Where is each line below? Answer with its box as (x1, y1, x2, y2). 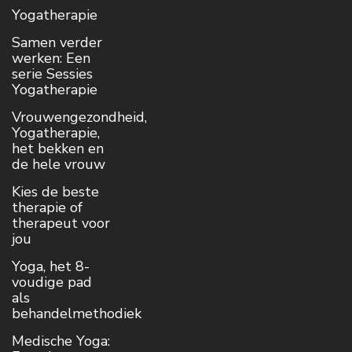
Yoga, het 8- (12, 257, 90, 277)
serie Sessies (12, 64, 93, 84)
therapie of (12, 198, 82, 218)
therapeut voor (12, 214, 110, 233)
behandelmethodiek (12, 304, 141, 324)
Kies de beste (12, 182, 99, 202)
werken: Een (12, 49, 90, 68)
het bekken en (12, 139, 104, 159)
